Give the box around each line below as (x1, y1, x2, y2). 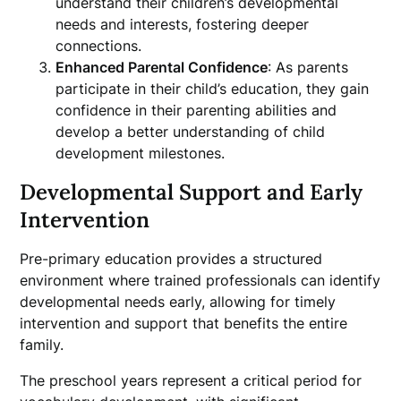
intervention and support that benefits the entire (20, 314, 348, 332)
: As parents (268, 58, 349, 76)
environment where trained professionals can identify (20, 271, 381, 289)
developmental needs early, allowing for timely (20, 293, 337, 311)
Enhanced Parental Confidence (55, 58, 269, 76)
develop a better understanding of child (55, 123, 326, 141)
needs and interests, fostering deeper (55, 15, 310, 33)
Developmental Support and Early (20, 178, 363, 206)
